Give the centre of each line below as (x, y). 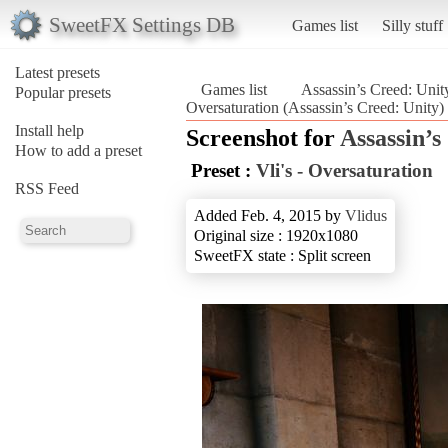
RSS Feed (47, 188)
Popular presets (63, 92)
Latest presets (57, 72)
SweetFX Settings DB (141, 24)
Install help (49, 130)
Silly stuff (412, 25)
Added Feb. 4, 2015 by (269, 215)
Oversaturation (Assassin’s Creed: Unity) (315, 107)
